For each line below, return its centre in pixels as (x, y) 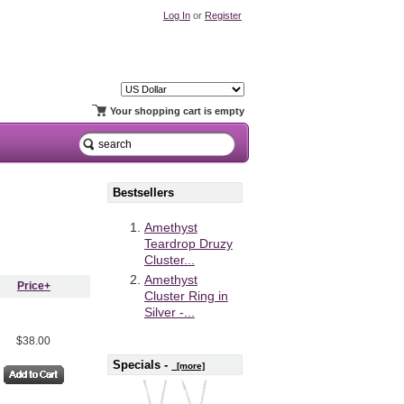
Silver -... (169, 312)
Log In (176, 15)
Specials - (142, 365)
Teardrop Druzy (188, 243)
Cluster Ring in (186, 296)
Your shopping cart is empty (177, 111)
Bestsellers (144, 192)
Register (223, 15)
